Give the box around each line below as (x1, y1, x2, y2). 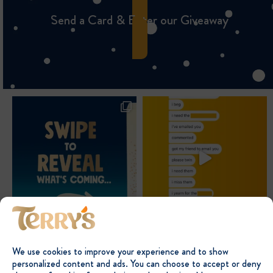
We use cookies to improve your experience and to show (12, 244, 229, 258)
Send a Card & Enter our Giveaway (51, 10, 229, 30)
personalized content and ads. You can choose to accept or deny (12, 257, 261, 271)
